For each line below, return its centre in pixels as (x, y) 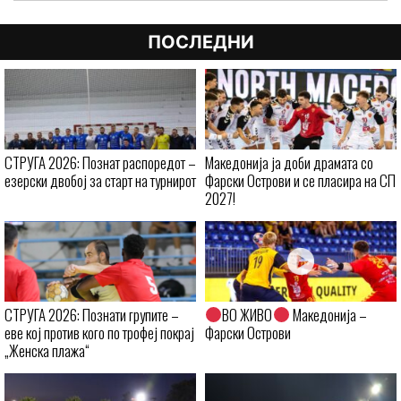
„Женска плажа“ (47, 350)
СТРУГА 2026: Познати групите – (92, 314)
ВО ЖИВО (247, 314)
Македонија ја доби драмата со (289, 162)
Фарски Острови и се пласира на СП (300, 180)
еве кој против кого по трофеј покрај (99, 332)
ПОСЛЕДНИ (200, 42)
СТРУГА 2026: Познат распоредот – (100, 162)
